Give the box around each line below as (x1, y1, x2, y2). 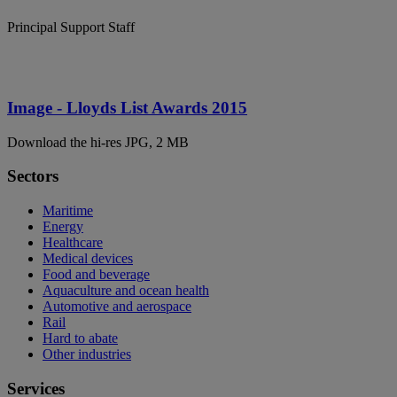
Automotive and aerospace (43, 299, 191, 315)
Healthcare (43, 235, 103, 251)
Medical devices (43, 251, 133, 267)
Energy (43, 219, 83, 235)
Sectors (7, 167, 58, 186)
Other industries (43, 346, 131, 362)
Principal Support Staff (7, 19, 135, 35)
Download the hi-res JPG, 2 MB (7, 134, 189, 150)
